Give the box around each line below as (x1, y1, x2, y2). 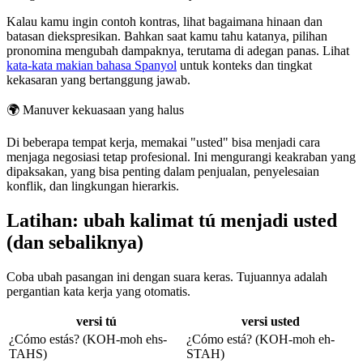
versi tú (75, 314, 117, 328)
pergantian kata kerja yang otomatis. (6, 284, 190, 298)
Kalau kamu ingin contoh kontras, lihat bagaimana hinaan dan (6, 14, 322, 28)
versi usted (241, 314, 300, 328)
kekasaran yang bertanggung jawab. (6, 72, 190, 87)
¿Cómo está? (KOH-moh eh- (186, 331, 335, 346)
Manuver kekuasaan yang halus (23, 102, 184, 117)
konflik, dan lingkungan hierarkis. (6, 178, 179, 193)
